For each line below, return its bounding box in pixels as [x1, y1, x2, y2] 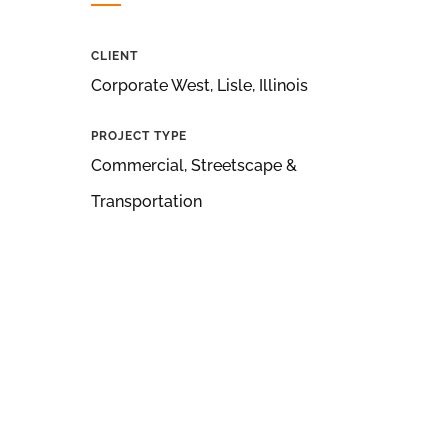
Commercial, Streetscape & [90, 155, 297, 175]
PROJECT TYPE [90, 128, 187, 143]
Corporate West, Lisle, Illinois [90, 75, 308, 95]
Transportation [90, 191, 202, 211]
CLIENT [90, 49, 138, 64]
